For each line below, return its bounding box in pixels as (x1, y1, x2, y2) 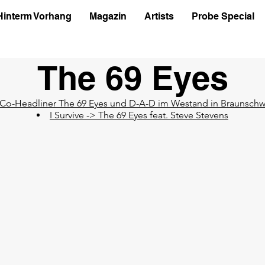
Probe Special (191, 11, 254, 22)
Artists (144, 11, 174, 22)
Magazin (89, 11, 127, 22)
